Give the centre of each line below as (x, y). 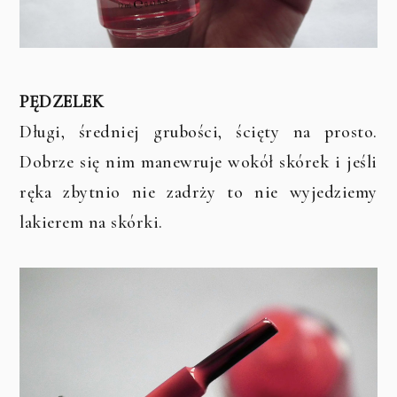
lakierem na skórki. (91, 223)
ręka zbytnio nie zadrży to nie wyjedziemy (198, 193)
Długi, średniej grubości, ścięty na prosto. (198, 132)
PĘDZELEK (62, 102)
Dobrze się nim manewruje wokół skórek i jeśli (198, 163)
